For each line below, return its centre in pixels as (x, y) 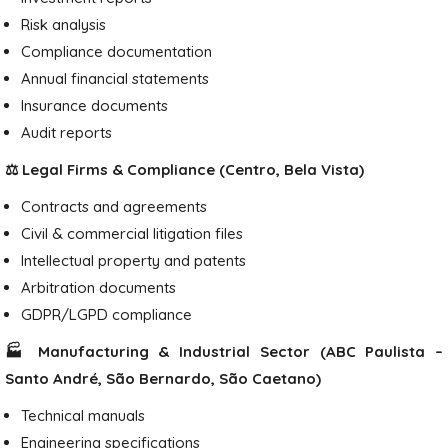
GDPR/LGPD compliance (106, 314)
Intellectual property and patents (133, 260)
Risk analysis (63, 24)
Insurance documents (94, 105)
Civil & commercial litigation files (132, 233)
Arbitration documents (98, 287)
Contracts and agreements (114, 206)
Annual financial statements (115, 78)
